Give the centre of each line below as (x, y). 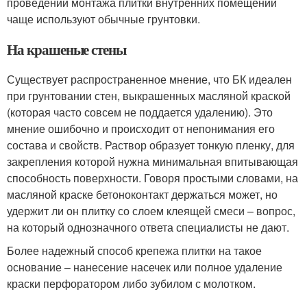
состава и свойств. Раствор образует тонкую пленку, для (151, 145)
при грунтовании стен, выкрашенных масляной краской (149, 95)
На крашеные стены (67, 49)
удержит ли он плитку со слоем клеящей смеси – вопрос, (151, 210)
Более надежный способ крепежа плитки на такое (134, 250)
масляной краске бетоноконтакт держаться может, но (142, 194)
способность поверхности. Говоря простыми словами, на (152, 177)
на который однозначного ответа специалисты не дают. (148, 227)
